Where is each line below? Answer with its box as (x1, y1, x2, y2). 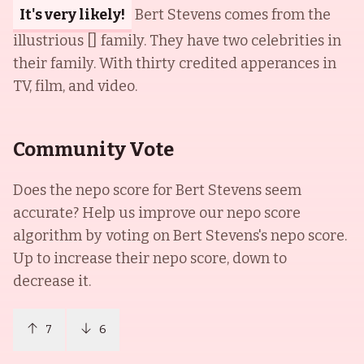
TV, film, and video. (13, 77, 137, 95)
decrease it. (13, 272, 91, 290)
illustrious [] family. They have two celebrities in (13, 32, 341, 50)
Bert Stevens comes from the (135, 6, 331, 24)
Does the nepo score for (13, 181, 175, 199)
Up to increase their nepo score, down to (13, 249, 287, 267)
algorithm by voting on (13, 227, 173, 245)
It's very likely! (19, 6, 125, 24)
